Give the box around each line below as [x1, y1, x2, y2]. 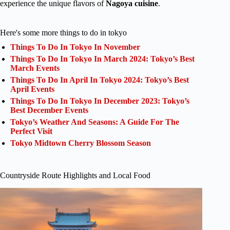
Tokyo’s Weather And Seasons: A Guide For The [10, 118, 179, 127]
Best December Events [10, 106, 88, 115]
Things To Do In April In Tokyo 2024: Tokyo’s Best [10, 75, 189, 85]
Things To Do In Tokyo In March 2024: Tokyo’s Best [10, 54, 195, 64]
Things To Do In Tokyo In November [10, 43, 140, 52]
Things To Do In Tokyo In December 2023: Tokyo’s [10, 97, 189, 106]
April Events [10, 85, 54, 94]
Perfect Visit [10, 127, 52, 136]
